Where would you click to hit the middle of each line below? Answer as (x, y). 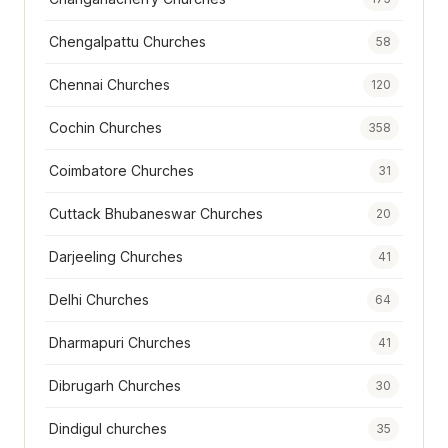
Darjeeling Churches (116, 257)
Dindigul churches (108, 429)
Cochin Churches (105, 128)
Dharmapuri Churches (120, 343)
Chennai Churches (109, 85)
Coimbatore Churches (121, 171)
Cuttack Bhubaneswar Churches (156, 214)
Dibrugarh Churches (115, 386)
